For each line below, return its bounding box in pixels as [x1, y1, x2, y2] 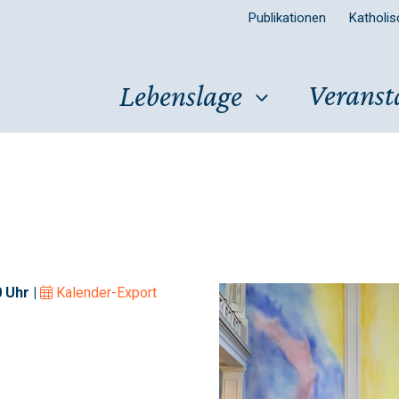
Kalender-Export [56, 284, 157, 302]
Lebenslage [119, 78, 242, 112]
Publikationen [248, 10, 326, 26]
